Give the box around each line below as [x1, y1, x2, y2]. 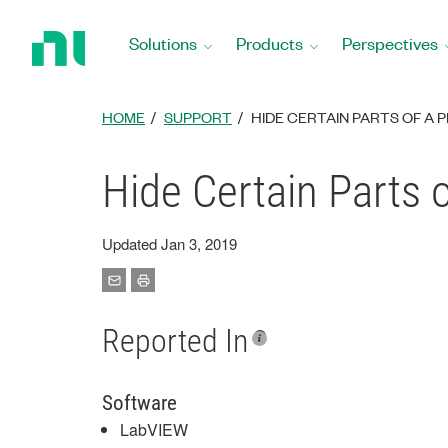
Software [102, 391, 177, 415]
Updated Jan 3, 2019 [102, 233, 237, 254]
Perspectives [342, 32, 438, 54]
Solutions [129, 32, 197, 54]
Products [236, 32, 303, 54]
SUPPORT [164, 107, 232, 127]
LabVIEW [120, 418, 188, 441]
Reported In [102, 322, 248, 360]
